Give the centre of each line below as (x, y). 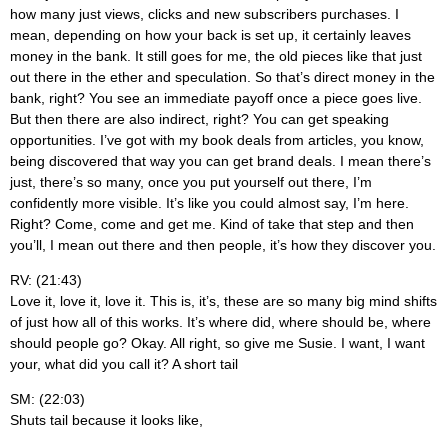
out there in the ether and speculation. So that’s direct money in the (222, 76)
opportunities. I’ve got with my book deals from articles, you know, (217, 139)
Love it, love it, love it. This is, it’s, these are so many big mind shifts (223, 301)
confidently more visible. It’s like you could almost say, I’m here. (209, 202)
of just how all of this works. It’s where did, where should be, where (220, 322)
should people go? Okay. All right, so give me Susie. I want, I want (217, 343)
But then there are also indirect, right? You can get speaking (199, 118)
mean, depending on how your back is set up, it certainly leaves (210, 34)
